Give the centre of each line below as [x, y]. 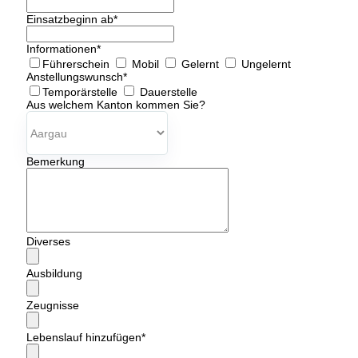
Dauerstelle [167, 92]
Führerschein [78, 64]
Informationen [62, 49]
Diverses [48, 241]
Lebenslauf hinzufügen [84, 337]
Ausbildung [54, 273]
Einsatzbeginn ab [70, 19]
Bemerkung [56, 161]
